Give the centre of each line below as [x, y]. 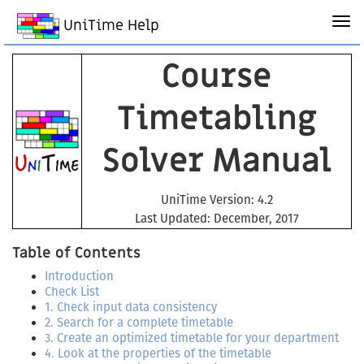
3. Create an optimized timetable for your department [192, 338]
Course [217, 77]
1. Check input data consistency [131, 307]
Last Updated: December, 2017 [217, 219]
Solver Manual [217, 161]
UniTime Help [109, 26]
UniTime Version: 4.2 [217, 200]
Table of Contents [76, 253]
